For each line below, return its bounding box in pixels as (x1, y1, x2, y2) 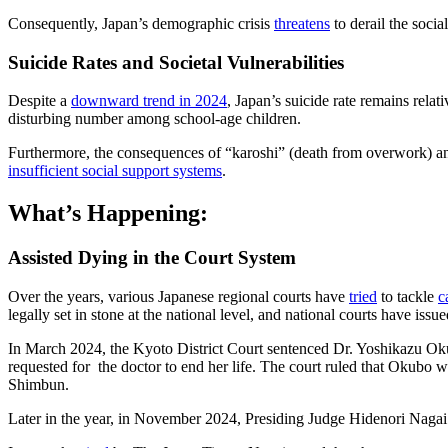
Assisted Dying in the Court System (8, 247, 296, 269)
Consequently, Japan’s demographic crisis (8, 14, 274, 32)
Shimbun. (8, 375, 73, 393)
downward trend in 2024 (71, 92, 227, 110)
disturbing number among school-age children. (8, 110, 301, 128)
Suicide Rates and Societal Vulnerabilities (8, 51, 344, 73)
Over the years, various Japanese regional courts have (8, 287, 349, 305)
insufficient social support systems (8, 162, 222, 180)
